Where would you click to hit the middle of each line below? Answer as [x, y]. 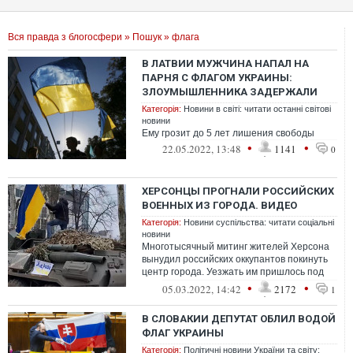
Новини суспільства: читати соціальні [259, 222]
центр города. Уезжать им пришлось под [233, 272]
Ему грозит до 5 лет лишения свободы [228, 133]
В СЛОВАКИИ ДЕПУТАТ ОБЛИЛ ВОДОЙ [239, 319]
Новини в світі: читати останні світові [257, 109]
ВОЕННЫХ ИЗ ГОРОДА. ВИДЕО [219, 205]
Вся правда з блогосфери [65, 37]
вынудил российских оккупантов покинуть [235, 259]
